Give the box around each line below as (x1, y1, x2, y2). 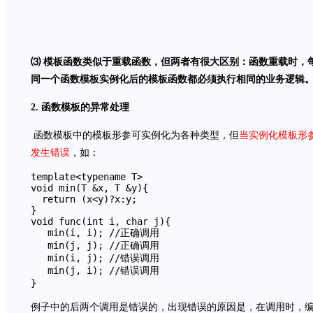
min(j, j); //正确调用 (31, 240, 159, 252)
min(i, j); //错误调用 (31, 252, 159, 264)
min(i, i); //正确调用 (31, 227, 159, 239)
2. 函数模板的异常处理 (31, 101, 129, 112)
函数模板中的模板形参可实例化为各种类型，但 (31, 130, 239, 141)
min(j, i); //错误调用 (31, 265, 159, 277)
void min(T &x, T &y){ (31, 182, 148, 194)
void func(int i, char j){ (31, 216, 170, 228)
